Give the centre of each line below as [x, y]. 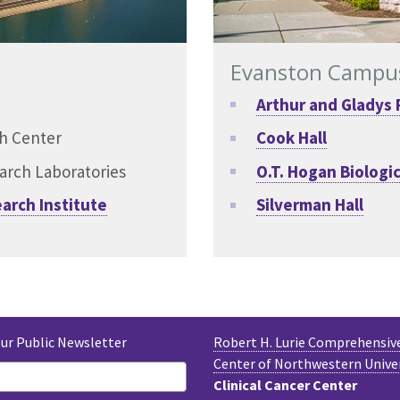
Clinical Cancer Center [285, 384]
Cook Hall [291, 138]
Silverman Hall [309, 205]
